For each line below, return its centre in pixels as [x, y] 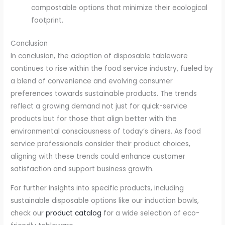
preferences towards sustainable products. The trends [104, 93]
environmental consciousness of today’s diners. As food [106, 131]
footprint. [47, 21]
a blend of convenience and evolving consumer [92, 81]
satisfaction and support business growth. [82, 169]
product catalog [74, 213]
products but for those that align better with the [94, 119]
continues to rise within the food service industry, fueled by [112, 68]
